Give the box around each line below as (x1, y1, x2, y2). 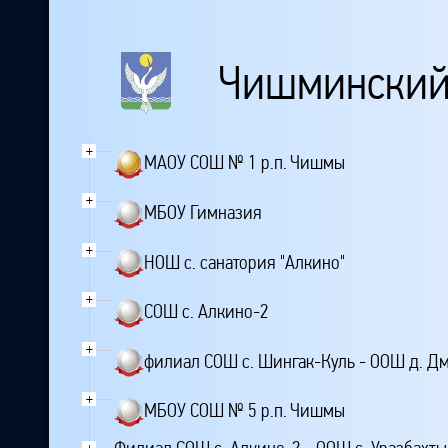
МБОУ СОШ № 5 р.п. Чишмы (144, 398, 345, 422)
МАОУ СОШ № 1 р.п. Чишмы (144, 151, 345, 175)
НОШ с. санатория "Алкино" (144, 250, 345, 274)
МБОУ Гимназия (144, 200, 262, 224)
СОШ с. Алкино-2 (144, 299, 269, 323)
